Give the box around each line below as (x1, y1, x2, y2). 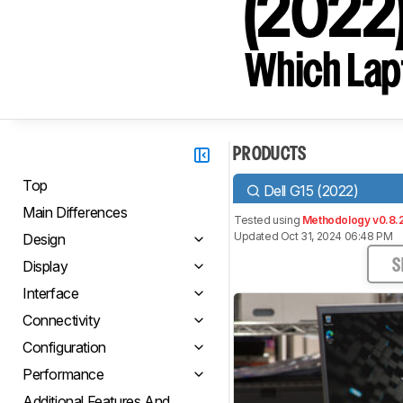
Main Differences (22, 203, 128, 221)
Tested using (234, 213, 302, 227)
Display (22, 257, 68, 275)
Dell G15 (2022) (263, 181, 359, 200)
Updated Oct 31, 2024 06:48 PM (234, 229, 393, 243)
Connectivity (22, 311, 101, 329)
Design (22, 230, 66, 248)
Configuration (22, 338, 106, 356)
